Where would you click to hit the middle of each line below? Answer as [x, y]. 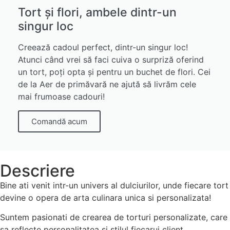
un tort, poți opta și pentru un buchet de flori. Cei [114, 72]
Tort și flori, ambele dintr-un [97, 12]
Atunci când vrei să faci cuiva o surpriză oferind [111, 59]
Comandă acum [59, 121]
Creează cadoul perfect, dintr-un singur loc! [103, 47]
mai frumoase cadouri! [61, 96]
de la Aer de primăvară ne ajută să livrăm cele [107, 84]
